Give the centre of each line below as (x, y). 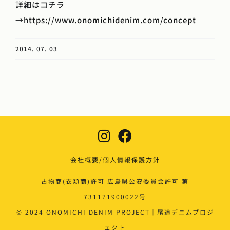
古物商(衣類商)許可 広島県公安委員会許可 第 (115, 181)
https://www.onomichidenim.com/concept (110, 20)
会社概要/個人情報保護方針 (115, 159)
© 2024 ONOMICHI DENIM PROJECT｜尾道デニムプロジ (115, 212)
